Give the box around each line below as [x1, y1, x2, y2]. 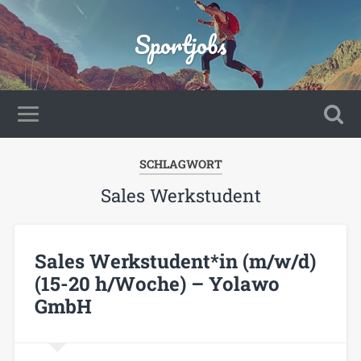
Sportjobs [135, 25, 226, 64]
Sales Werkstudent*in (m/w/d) [34, 247, 316, 274]
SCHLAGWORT [139, 156, 222, 172]
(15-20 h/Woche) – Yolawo [34, 270, 280, 297]
